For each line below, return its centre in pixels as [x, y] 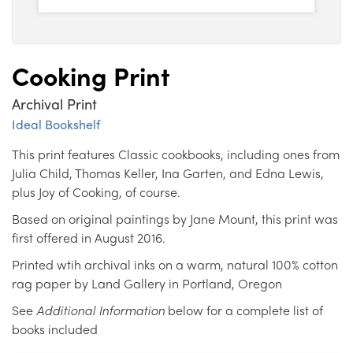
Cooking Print [91, 76]
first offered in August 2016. [89, 238]
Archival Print [54, 104]
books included [55, 329]
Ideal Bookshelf [56, 124]
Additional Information [100, 310]
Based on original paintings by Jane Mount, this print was [175, 219]
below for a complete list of [244, 310]
